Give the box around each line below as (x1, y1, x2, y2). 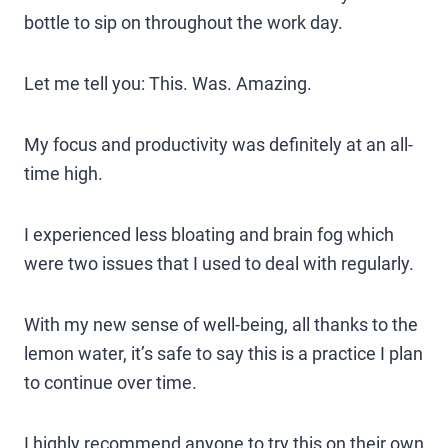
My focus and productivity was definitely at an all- (24, 133, 413, 155)
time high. (24, 162, 103, 184)
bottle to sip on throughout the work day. (24, 11, 343, 33)
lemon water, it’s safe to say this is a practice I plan (24, 342, 423, 364)
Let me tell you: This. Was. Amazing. (24, 72, 312, 94)
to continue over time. (24, 371, 197, 393)
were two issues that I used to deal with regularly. (24, 252, 414, 274)
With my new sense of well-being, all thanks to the (24, 313, 418, 335)
